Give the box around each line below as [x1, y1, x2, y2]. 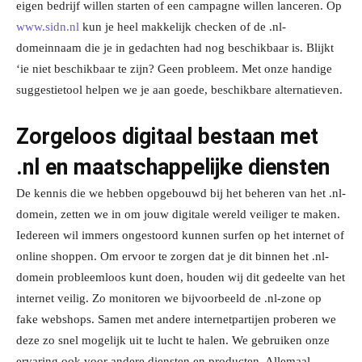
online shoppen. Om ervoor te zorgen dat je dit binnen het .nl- [16, 250, 329, 263]
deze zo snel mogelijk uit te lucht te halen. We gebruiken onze [16, 334, 330, 347]
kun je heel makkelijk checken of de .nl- [79, 20, 286, 34]
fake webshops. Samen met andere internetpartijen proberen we [16, 313, 336, 326]
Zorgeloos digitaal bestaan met [16, 124, 318, 150]
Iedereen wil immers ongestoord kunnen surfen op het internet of [16, 229, 344, 242]
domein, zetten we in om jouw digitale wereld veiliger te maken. [16, 208, 340, 221]
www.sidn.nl [16, 20, 79, 34]
